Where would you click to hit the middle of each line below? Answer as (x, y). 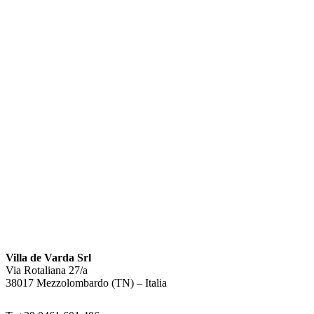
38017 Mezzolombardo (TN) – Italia (86, 283)
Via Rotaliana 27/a (47, 270)
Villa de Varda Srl (48, 258)
